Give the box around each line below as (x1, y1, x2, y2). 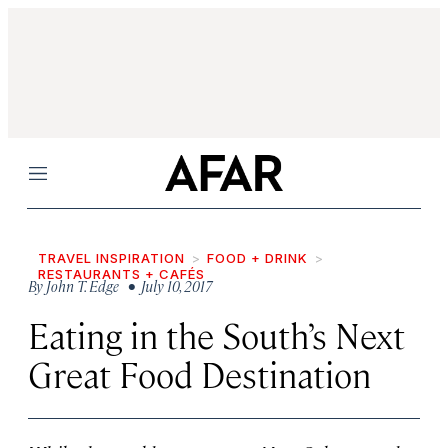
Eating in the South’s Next (28, 312, 405, 357)
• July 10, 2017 (122, 276, 213, 295)
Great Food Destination (28, 351, 371, 396)
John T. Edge (46, 276, 119, 295)
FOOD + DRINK (207, 250, 308, 266)
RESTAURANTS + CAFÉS (38, 266, 205, 282)
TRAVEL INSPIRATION (38, 250, 185, 266)
